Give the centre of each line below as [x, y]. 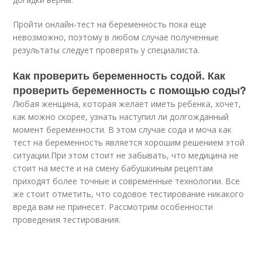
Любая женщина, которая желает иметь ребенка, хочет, [127, 104]
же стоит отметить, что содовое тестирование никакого [129, 194]
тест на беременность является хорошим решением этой [129, 142]
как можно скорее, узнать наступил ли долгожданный [121, 117]
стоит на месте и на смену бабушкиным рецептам [113, 168]
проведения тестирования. [67, 220]
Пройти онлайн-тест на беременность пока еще [110, 24]
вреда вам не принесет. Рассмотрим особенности [113, 207]
